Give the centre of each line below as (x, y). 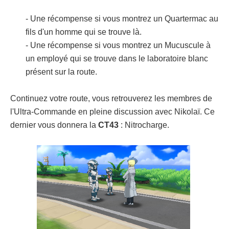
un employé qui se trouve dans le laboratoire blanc (117, 58)
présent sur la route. (61, 72)
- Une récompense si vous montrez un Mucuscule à (118, 45)
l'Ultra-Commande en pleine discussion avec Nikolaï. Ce (112, 111)
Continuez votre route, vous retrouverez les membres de (111, 98)
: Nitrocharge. (144, 125)
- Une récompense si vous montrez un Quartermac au (122, 18)
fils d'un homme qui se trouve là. (84, 32)
